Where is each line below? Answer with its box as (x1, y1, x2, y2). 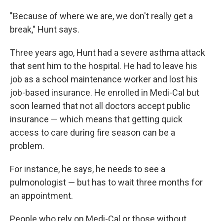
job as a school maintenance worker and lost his (10, 74, 198, 85)
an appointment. (10, 190, 73, 201)
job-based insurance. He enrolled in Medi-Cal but (10, 87, 199, 98)
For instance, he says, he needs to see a (10, 164, 165, 175)
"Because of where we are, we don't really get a (10, 11, 193, 22)
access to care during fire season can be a (10, 127, 175, 138)
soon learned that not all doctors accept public (10, 101, 190, 111)
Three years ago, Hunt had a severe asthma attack (10, 47, 205, 58)
